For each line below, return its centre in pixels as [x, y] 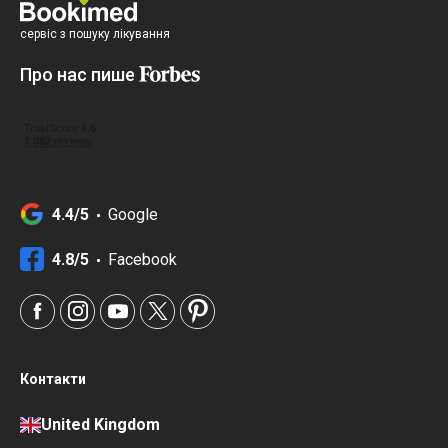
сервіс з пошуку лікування [95, 33]
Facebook [142, 260]
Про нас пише [79, 74]
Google [133, 215]
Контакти [53, 378]
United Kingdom [101, 424]
